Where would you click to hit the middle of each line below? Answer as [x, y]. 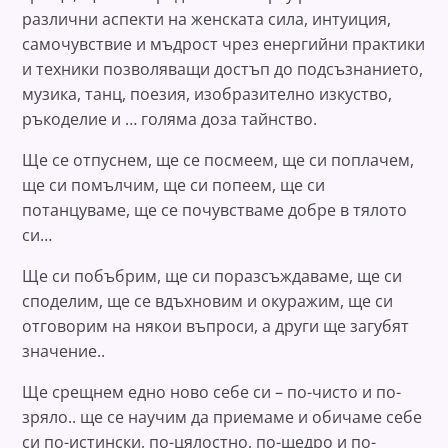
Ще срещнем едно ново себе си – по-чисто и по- [212, 391]
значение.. [66, 350]
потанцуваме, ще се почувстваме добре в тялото [215, 209]
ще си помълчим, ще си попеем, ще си [174, 184]
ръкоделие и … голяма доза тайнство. [172, 118]
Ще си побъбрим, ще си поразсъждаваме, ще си [212, 275]
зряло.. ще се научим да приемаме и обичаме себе [222, 416]
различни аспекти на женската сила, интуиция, [207, 18]
